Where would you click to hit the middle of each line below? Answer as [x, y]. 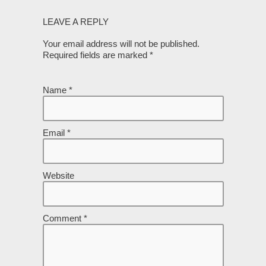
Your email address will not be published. [121, 44]
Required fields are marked [96, 55]
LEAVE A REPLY [75, 22]
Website [58, 175]
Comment [63, 218]
